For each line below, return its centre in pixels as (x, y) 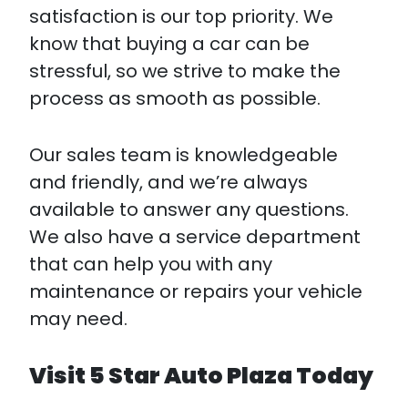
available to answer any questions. (189, 209)
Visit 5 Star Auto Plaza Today (201, 376)
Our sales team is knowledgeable (184, 155)
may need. (78, 319)
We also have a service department (195, 237)
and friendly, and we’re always (168, 182)
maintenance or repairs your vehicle (196, 291)
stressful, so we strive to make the (185, 71)
